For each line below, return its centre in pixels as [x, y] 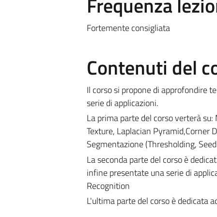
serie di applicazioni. [122, 103]
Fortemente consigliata [128, 28]
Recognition [108, 186]
